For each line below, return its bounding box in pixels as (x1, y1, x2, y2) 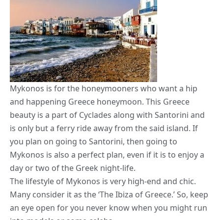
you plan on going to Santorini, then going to (10, 136, 177, 147)
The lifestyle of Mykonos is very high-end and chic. (10, 176, 196, 187)
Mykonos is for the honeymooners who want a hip (10, 83, 197, 94)
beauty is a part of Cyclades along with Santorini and (10, 110, 205, 121)
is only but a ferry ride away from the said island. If (10, 123, 198, 134)
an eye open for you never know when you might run (10, 202, 207, 214)
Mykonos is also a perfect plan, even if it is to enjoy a (10, 149, 204, 161)
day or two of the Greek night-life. (10, 163, 136, 174)
